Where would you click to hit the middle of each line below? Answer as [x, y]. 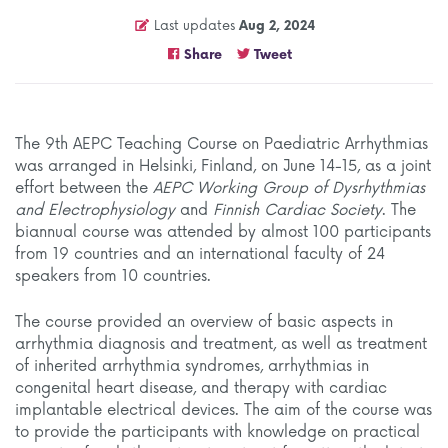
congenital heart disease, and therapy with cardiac [201, 388]
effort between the [84, 188]
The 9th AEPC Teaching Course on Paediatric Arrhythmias [221, 144]
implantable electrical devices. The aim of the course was [223, 410]
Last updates [196, 26]
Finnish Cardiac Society [297, 210]
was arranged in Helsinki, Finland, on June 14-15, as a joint [223, 166]
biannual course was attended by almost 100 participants [223, 232]
